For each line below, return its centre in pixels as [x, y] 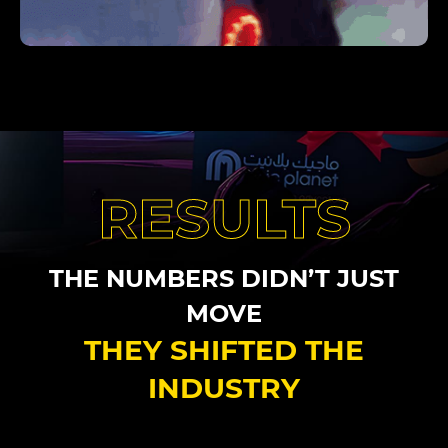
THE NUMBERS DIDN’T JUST [224, 278]
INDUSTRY [224, 387]
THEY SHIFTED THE [224, 349]
